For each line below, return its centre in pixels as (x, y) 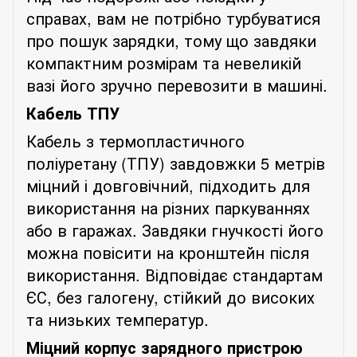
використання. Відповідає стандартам (175, 274)
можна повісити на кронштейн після (168, 252)
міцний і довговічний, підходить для (168, 185)
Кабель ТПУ (73, 112)
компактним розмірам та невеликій (164, 62)
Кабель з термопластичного (135, 140)
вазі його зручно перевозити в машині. (177, 84)
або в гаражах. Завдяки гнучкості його (175, 229)
